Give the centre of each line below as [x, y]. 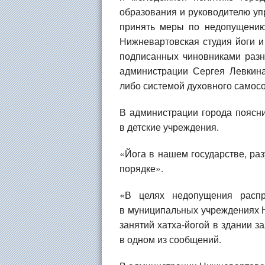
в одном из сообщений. [170, 239]
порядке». [141, 168]
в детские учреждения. [169, 127]
